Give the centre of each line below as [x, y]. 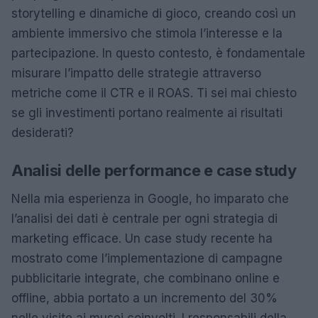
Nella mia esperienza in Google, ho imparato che [150, 199]
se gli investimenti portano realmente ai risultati [147, 113]
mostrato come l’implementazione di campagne [147, 258]
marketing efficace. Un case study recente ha [142, 238]
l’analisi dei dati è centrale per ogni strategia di [144, 219]
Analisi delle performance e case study [154, 170]
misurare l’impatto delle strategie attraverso [136, 73]
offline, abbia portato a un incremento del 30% [144, 298]
